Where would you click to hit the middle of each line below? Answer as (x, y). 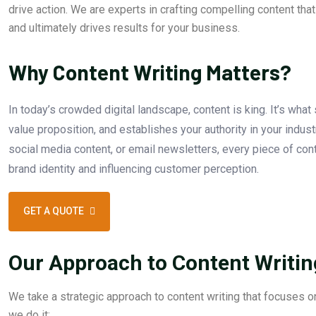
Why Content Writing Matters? (150, 72)
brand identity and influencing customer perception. (134, 169)
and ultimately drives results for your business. (124, 28)
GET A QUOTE (54, 211)
